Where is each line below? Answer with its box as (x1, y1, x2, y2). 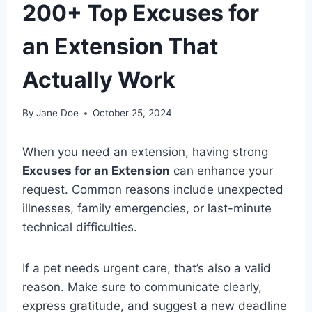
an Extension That (22, 32, 218, 60)
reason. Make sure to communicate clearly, (22, 280, 262, 295)
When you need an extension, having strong (22, 145, 268, 159)
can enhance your (170, 164, 273, 178)
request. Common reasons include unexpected (22, 182, 283, 197)
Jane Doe (36, 107, 79, 119)
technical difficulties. (22, 220, 137, 235)
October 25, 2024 (93, 107, 173, 119)
